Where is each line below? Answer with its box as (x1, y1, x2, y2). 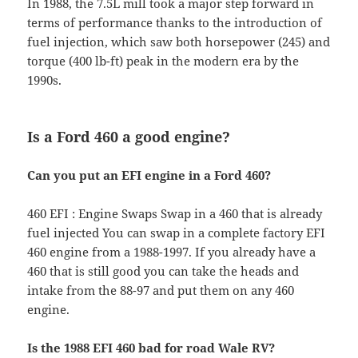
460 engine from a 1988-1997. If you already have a (27, 244, 316, 261)
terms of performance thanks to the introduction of (27, 14, 323, 31)
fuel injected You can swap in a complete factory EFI (27, 225, 326, 241)
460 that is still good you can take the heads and (27, 263, 300, 280)
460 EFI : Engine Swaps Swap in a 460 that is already (27, 205, 323, 222)
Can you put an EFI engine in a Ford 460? (27, 167, 272, 184)
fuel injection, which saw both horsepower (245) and (27, 34, 331, 50)
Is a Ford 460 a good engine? (27, 127, 231, 147)
